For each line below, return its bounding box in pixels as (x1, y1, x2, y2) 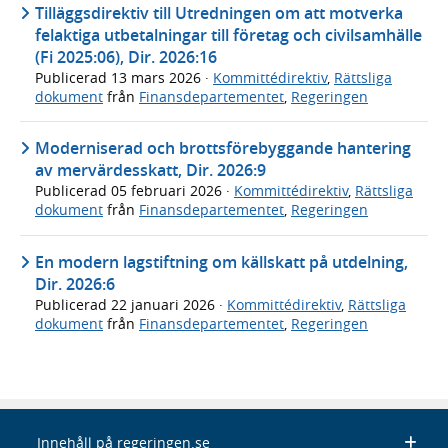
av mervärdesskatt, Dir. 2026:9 (35, 159, 266, 182)
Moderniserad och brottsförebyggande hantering (35, 137, 411, 160)
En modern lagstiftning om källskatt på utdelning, (35, 250, 408, 273)
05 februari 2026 (111, 181, 226, 201)
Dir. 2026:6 (35, 272, 115, 295)
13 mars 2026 (111, 67, 205, 87)
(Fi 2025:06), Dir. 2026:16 (35, 45, 217, 68)
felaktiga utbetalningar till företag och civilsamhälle (35, 23, 422, 46)
